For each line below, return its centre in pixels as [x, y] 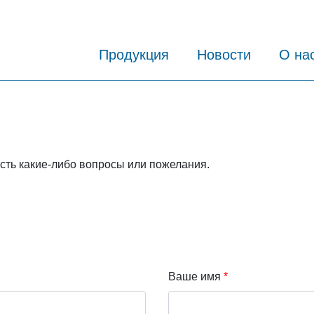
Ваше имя [194, 276]
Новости [224, 55]
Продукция [134, 55]
